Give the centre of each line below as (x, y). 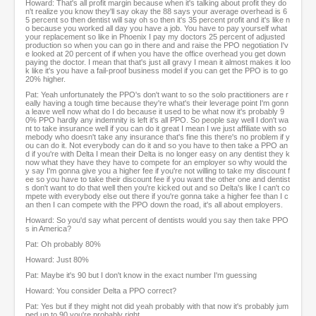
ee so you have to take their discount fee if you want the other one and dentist (158, 180)
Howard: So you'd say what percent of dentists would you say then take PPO (157, 220)
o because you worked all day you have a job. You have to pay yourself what (156, 29)
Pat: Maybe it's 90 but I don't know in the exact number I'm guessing (141, 275)
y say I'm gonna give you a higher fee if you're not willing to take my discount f (158, 171)
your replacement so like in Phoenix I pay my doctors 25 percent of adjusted (155, 37)
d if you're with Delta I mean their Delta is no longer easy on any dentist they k (158, 154)
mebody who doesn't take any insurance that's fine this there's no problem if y (158, 137)
